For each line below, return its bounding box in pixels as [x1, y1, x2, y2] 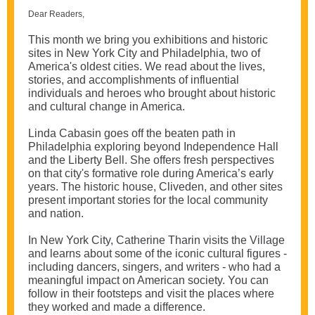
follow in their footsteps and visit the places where [28, 288, 274, 300]
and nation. [28, 207, 84, 219]
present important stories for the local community [28, 194, 268, 206]
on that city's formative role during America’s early [28, 167, 274, 179]
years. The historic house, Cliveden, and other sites [28, 181, 283, 193]
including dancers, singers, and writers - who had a [28, 261, 281, 273]
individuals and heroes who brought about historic [28, 87, 276, 99]
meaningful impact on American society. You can [28, 274, 269, 286]
